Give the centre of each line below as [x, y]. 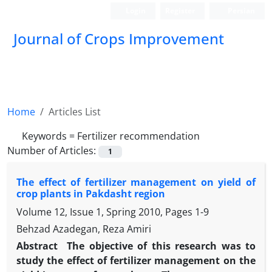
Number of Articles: [53, 151]
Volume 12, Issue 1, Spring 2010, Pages [106, 212]
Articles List [75, 112]
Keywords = [49, 136]
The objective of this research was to [161, 246]
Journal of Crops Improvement [119, 39]
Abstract [39, 246]
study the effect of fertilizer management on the [136, 261]
